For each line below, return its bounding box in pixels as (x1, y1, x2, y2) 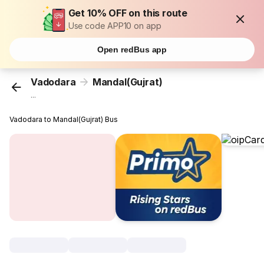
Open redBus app (97, 45, 167, 54)
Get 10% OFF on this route (68, 7, 188, 19)
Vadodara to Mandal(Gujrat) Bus (9, 115, 118, 124)
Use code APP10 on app (68, 21, 161, 31)
